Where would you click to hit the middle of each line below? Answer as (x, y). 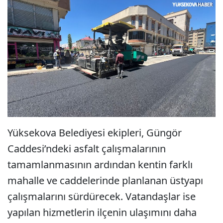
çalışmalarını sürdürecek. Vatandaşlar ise (102, 196)
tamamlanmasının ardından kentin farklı (100, 164)
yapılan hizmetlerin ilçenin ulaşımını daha (102, 212)
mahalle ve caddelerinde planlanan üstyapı (105, 180)
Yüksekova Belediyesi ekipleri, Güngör (95, 132)
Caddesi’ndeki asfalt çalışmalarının (87, 148)
